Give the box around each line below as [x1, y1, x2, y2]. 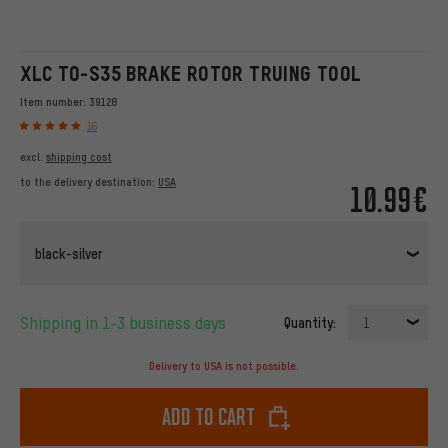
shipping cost [46, 150, 112, 165]
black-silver [35, 243, 102, 262]
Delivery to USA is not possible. [149, 359, 299, 374]
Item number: [20, 95, 89, 109]
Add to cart [161, 402, 255, 432]
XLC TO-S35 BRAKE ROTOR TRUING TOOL [20, 62, 361, 85]
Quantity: [284, 313, 336, 332]
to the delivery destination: [20, 175, 158, 190]
